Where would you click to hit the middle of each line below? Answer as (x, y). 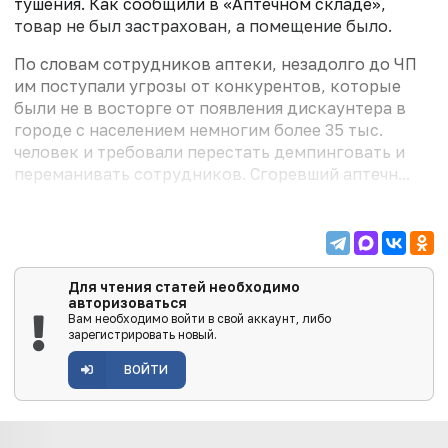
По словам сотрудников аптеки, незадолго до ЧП (215, 64)
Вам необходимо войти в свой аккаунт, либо (199, 319)
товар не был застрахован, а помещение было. (203, 26)
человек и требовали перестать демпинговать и (209, 152)
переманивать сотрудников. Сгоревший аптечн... (212, 174)
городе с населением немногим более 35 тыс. (198, 130)
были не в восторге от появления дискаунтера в (210, 108)
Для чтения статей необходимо (183, 287)
